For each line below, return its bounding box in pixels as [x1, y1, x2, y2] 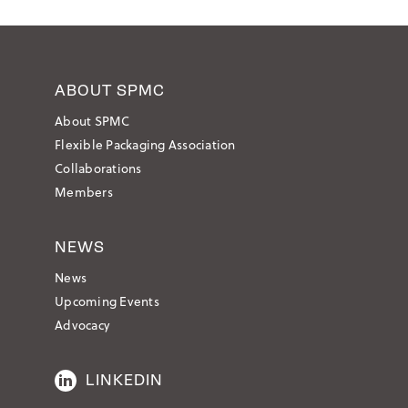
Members [55, 182, 113, 201]
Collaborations [55, 158, 142, 178]
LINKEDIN [86, 371, 163, 390]
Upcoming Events [55, 291, 159, 311]
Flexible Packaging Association [55, 135, 236, 154]
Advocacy [55, 315, 109, 334]
